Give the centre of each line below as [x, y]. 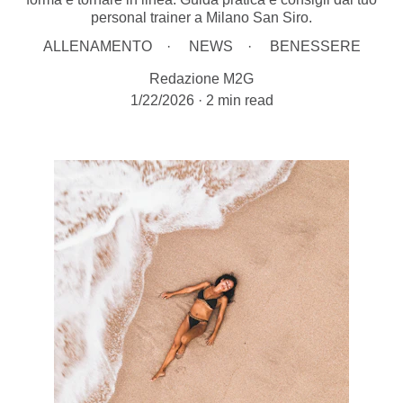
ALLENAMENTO [97, 46]
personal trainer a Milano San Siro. [201, 18]
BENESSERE [315, 46]
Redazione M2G [201, 79]
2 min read [239, 100]
